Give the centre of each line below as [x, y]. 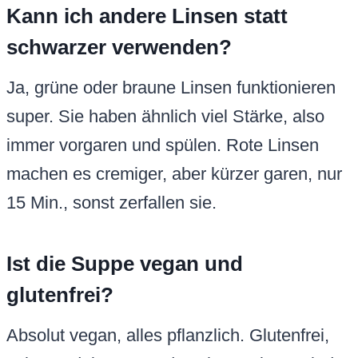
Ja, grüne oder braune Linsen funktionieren [171, 88]
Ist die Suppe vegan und [125, 264]
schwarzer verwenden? [119, 48]
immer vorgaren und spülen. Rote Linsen [163, 145]
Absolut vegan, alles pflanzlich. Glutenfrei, [168, 336]
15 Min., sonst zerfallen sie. [111, 203]
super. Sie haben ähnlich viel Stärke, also [165, 117]
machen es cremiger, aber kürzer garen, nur [174, 174]
